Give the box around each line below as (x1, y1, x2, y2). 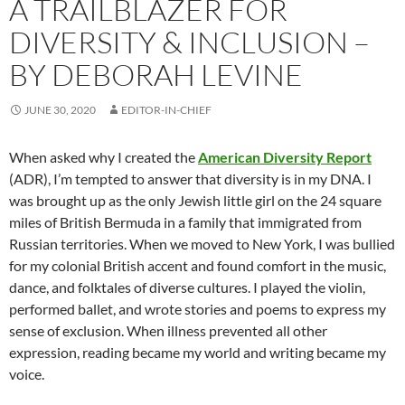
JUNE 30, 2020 (24, 102, 96, 117)
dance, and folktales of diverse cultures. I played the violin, (9, 278, 365, 296)
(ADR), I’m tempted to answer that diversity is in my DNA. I (9, 169, 372, 187)
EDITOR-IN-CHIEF (121, 102, 212, 117)
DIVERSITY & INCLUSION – (9, 23, 370, 61)
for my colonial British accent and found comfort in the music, (9, 256, 386, 274)
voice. (9, 364, 44, 382)
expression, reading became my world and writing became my (9, 343, 386, 361)
